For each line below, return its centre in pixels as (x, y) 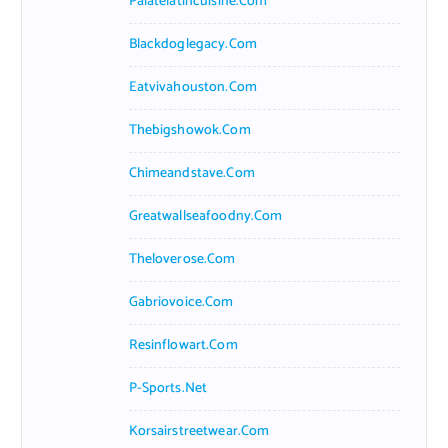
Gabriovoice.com (181, 302)
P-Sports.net (168, 388)
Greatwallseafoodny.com (205, 216)
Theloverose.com (182, 259)
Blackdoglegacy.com (193, 44)
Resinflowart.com (183, 345)
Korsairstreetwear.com (199, 431)
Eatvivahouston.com (193, 87)
